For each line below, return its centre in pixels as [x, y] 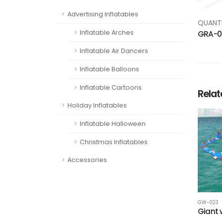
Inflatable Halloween [113, 124]
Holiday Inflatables [97, 105]
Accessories [87, 160]
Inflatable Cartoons [111, 87]
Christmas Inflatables [114, 142]
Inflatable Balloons [110, 69]
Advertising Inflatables [103, 14]
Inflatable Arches [107, 32]
